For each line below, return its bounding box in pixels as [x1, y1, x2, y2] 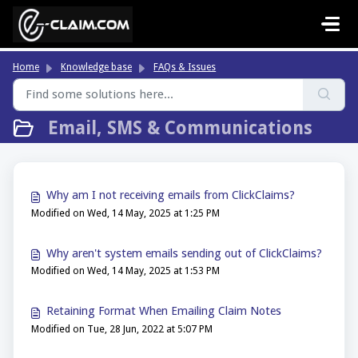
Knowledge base [60, 61, 132, 73]
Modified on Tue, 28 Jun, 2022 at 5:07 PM [31, 323, 213, 335]
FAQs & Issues [153, 61, 217, 73]
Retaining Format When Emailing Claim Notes [46, 304, 281, 318]
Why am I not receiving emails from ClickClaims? [46, 187, 295, 201]
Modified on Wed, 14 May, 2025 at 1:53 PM [31, 265, 221, 277]
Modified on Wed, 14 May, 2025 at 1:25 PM [31, 206, 221, 219]
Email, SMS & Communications [48, 117, 313, 139]
